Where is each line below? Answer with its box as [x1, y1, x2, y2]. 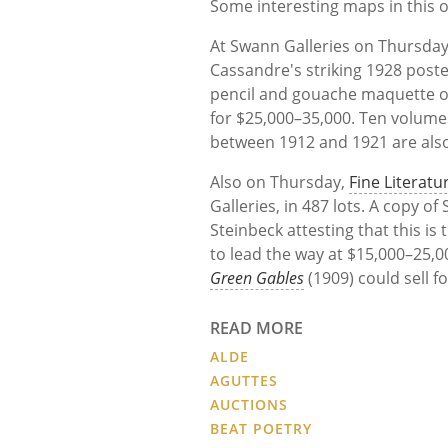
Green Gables [210, 266, 305, 289]
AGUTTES [210, 370, 279, 390]
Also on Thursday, [210, 170, 350, 193]
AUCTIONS [210, 394, 289, 414]
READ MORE [210, 316, 304, 339]
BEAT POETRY [210, 418, 313, 438]
